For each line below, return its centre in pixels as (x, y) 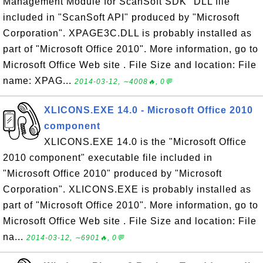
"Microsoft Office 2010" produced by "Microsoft (112, 173)
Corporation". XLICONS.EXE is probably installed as (127, 189)
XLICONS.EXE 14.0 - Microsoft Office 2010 (149, 110)
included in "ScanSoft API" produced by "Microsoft (121, 17)
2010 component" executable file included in (108, 158)
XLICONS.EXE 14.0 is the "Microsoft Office (145, 142)
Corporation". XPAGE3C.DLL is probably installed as (127, 33)
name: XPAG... (39, 81)
